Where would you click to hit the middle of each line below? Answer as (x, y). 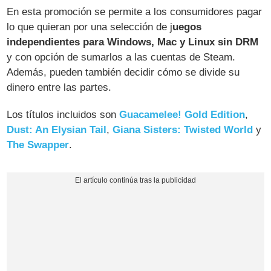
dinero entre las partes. (59, 87)
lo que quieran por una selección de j (90, 27)
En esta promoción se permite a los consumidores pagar (135, 11)
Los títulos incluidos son (63, 114)
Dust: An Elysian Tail (57, 129)
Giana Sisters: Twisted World (181, 129)
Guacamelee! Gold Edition (182, 114)
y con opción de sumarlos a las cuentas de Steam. (121, 57)
